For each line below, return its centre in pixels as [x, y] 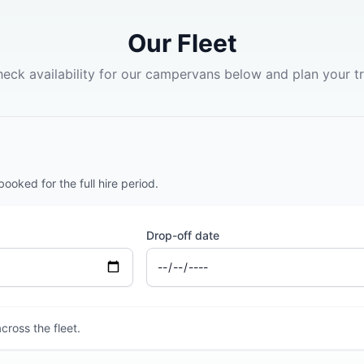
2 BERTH [304, 352]
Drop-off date [183, 235]
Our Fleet [182, 43]
